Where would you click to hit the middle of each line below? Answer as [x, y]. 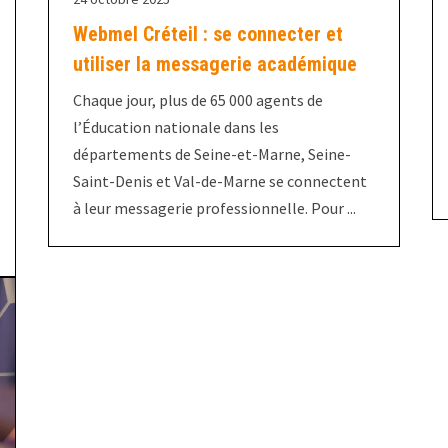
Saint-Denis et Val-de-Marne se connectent [219, 181]
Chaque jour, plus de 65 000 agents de [197, 100]
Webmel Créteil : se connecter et [207, 34]
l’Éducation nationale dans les [175, 127]
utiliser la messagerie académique [214, 64]
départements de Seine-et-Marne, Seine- [211, 154]
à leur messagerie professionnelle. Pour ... [214, 208]
